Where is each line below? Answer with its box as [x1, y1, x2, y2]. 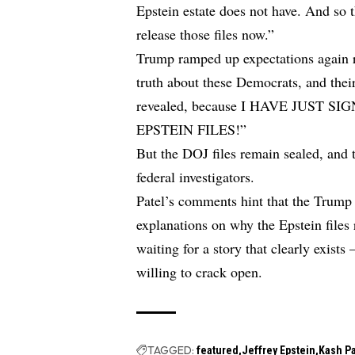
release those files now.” [136, 25, 275, 44]
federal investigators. [136, 167, 255, 187]
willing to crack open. [136, 262, 263, 282]
